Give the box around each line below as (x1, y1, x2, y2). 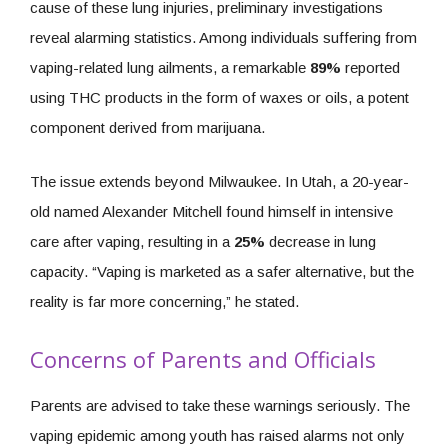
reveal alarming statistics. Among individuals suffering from (30, 28, 417, 46)
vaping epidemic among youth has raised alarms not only (30, 426, 405, 444)
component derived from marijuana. (30, 118, 265, 136)
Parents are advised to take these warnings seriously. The (30, 396, 410, 414)
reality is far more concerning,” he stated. (30, 292, 299, 310)
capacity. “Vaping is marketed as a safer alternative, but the (30, 262, 414, 280)
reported (341, 58, 400, 76)
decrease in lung (265, 232, 376, 250)
